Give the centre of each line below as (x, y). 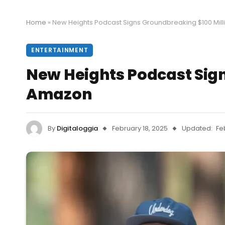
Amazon (59, 94)
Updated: (197, 128)
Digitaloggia (77, 128)
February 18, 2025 (140, 128)
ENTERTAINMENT (60, 50)
